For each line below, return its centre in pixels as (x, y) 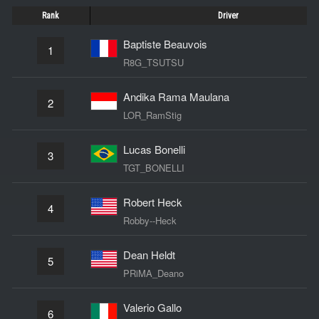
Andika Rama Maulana (176, 96)
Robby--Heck (150, 220)
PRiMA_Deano (153, 273)
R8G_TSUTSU (153, 62)
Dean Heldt (149, 254)
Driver (228, 15)
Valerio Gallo (152, 307)
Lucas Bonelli (154, 149)
